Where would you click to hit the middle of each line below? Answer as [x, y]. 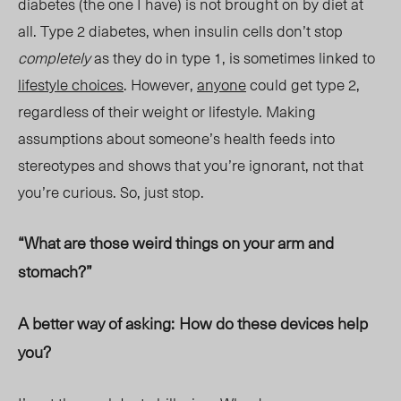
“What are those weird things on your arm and [176, 243]
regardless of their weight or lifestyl [134, 111]
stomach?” [57, 271]
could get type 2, [303, 85]
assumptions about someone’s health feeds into [176, 138]
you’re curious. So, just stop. [113, 192]
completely [56, 58]
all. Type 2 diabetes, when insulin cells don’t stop [180, 31]
